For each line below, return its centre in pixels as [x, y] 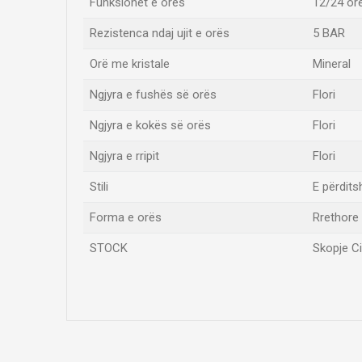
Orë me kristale [130, 64]
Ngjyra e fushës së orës [153, 95]
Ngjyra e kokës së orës [150, 125]
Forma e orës [126, 217]
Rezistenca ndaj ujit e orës [160, 33]
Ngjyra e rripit [124, 156]
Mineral [332, 64]
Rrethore [336, 217]
